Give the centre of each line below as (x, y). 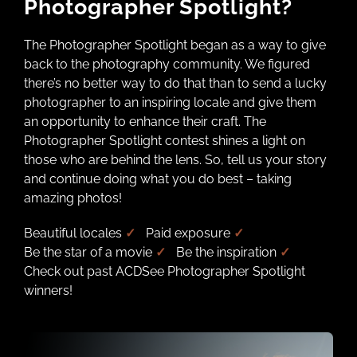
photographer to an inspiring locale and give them (170, 103)
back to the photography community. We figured (167, 65)
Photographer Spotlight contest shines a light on (164, 141)
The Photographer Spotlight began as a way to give (175, 45)
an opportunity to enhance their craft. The (145, 122)
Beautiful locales (74, 233)
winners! (48, 291)
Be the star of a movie (89, 253)
